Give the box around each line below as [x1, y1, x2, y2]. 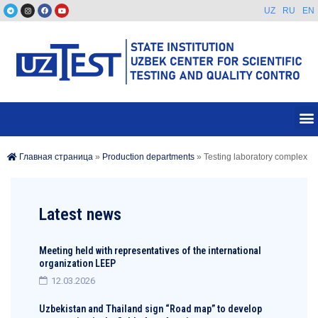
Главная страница [17, 152, 93, 163]
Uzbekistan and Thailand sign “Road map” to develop [39, 303, 262, 315]
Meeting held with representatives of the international [39, 245, 261, 257]
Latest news [39, 204, 121, 225]
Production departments [102, 152, 194, 163]
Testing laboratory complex [204, 152, 307, 163]
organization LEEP [39, 258, 116, 270]
